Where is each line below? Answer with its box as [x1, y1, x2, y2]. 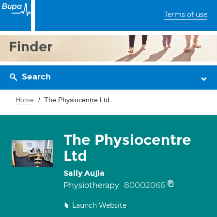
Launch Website [72, 201, 126, 210]
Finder [9, 38, 53, 55]
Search [22, 72, 51, 82]
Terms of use [164, 10, 207, 19]
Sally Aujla [63, 169, 105, 178]
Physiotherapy [63, 181, 121, 190]
